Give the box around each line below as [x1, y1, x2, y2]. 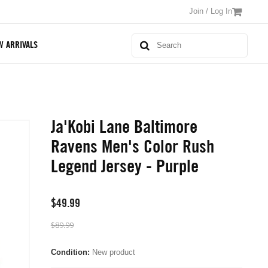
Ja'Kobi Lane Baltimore [50, 115, 197, 137]
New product [92, 248, 135, 257]
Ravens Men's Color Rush [50, 135, 214, 157]
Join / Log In [189, 7, 232, 16]
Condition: [50, 248, 90, 257]
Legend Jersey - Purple [50, 155, 199, 176]
